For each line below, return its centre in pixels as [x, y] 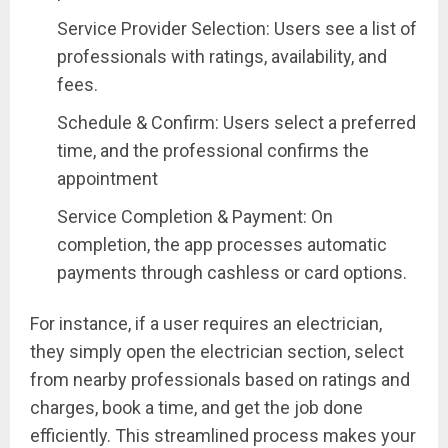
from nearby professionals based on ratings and [220, 379]
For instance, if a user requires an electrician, [206, 323]
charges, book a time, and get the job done [196, 407]
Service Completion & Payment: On [195, 216]
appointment [107, 178]
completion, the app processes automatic [222, 244]
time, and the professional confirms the [213, 150]
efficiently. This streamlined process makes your [223, 435]
